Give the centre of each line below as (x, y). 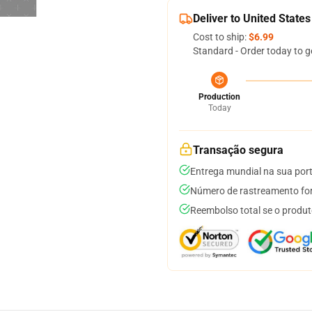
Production (219, 97)
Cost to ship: (221, 37)
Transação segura (238, 150)
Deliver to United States (252, 18)
